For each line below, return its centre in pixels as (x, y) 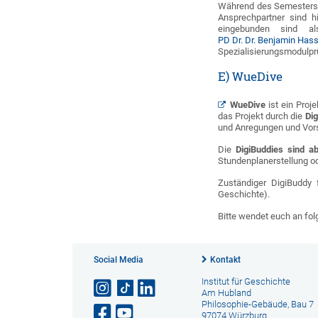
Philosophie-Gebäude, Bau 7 (257, 304)
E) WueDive (251, 76)
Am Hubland (226, 293)
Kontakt (225, 260)
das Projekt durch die (262, 116)
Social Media (119, 260)
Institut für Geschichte (246, 281)
